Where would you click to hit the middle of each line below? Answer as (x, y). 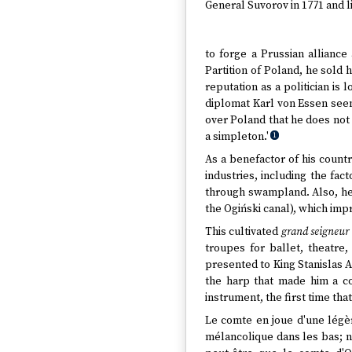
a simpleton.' (237, 137)
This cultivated (243, 232)
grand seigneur (315, 232)
